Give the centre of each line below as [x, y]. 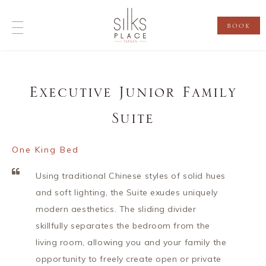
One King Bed [45, 150]
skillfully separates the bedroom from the [123, 226]
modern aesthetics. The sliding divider [116, 209]
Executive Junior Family [133, 93]
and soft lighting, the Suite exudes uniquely [127, 192]
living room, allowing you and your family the [131, 242]
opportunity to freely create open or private [129, 259]
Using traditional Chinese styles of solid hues [131, 176]
